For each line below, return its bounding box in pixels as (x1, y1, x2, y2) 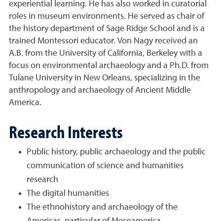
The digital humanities (27, 189, 109, 198)
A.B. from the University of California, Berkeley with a (9, 49, 202, 58)
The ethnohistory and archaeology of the (27, 203, 178, 212)
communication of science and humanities (27, 161, 184, 170)
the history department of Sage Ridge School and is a (9, 24, 205, 33)
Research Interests (9, 120, 123, 143)
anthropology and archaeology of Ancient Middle (9, 86, 191, 95)
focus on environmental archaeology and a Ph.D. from (9, 61, 209, 70)
